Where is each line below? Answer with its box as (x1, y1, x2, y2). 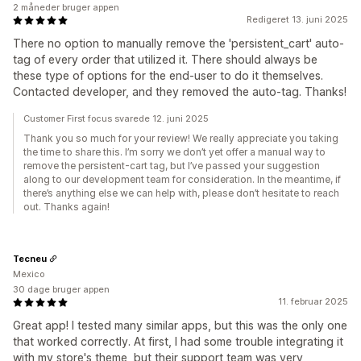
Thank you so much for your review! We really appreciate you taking (23, 132, 338, 144)
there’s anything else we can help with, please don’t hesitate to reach (23, 187, 339, 199)
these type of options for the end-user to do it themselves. (13, 68, 323, 82)
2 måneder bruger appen (13, 2, 119, 13)
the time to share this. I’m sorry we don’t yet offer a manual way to (23, 146, 326, 158)
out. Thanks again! (23, 201, 110, 213)
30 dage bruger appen (13, 284, 110, 295)
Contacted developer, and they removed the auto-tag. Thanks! (13, 85, 346, 98)
